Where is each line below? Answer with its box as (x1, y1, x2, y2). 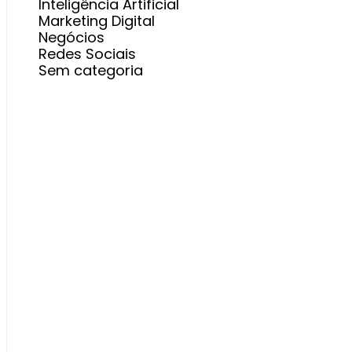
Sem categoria (38, 60, 143, 80)
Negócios (38, 27, 104, 47)
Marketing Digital (38, 11, 155, 31)
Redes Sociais (38, 44, 136, 64)
